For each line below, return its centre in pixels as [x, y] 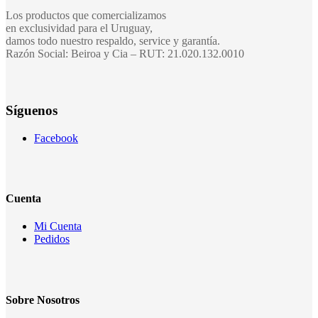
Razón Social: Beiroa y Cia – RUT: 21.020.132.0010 [125, 54]
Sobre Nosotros [43, 300]
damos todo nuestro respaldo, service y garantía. [113, 41]
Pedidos [52, 239]
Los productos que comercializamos [86, 16]
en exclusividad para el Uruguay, [79, 28]
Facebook [56, 138]
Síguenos [32, 111]
